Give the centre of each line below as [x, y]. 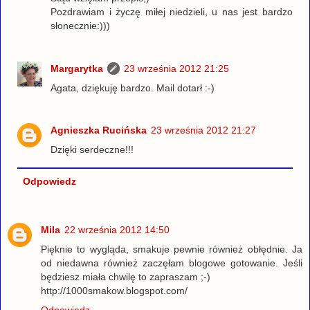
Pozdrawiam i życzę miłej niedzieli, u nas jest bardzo [172, 11]
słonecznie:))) [81, 25]
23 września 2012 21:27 [204, 130]
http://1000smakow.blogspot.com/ [114, 290]
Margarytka [77, 68]
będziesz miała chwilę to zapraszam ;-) [126, 276]
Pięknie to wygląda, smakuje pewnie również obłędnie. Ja [172, 249]
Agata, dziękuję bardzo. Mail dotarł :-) [133, 88]
